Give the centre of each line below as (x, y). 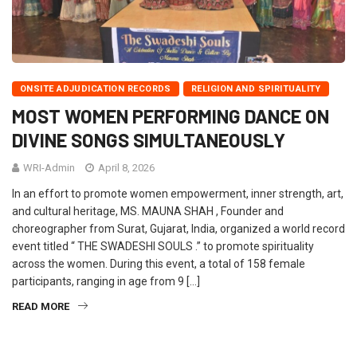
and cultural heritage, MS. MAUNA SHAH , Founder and (148, 212)
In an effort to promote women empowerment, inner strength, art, (178, 194)
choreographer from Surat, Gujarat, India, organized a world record (178, 229)
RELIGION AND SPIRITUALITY (256, 89)
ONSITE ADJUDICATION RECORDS (96, 89)
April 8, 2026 (125, 168)
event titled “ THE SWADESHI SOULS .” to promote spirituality (163, 247)
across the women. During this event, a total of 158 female (159, 264)
